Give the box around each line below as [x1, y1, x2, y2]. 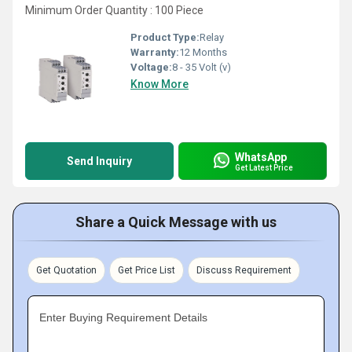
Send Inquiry [67, 155, 132, 167]
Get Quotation [36, 265, 97, 276]
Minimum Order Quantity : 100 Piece [25, 4, 203, 16]
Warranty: [130, 46, 179, 58]
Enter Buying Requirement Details [39, 311, 207, 324]
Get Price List [118, 265, 175, 276]
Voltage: [130, 61, 172, 73]
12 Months [179, 46, 227, 58]
